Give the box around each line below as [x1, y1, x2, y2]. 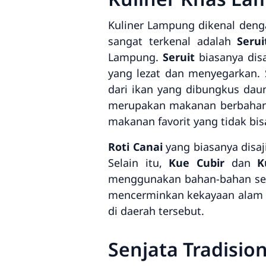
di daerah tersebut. [108, 204, 204, 218]
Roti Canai [108, 140, 163, 154]
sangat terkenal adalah [108, 34, 237, 48]
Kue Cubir [169, 156, 225, 170]
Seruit [163, 50, 195, 64]
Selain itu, [108, 156, 169, 170]
